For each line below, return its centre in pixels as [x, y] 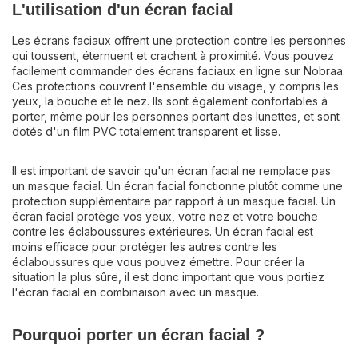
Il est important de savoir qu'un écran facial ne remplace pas [171, 171]
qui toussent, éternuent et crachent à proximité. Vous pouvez [173, 56]
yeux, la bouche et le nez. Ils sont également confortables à [170, 101]
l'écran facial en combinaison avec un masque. [135, 292]
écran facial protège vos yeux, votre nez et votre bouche [165, 216]
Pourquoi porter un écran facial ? [138, 335]
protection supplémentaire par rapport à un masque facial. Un [174, 201]
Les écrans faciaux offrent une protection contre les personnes [179, 40]
